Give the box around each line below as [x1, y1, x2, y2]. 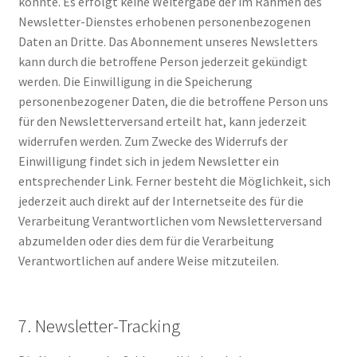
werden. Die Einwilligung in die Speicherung [18, 73, 253, 89]
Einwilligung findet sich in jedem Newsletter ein [18, 152, 279, 169]
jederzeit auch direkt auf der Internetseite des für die [18, 192, 304, 209]
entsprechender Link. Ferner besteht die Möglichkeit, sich [18, 172, 331, 189]
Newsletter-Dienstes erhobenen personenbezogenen [18, 13, 311, 29]
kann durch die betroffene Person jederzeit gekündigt [18, 53, 308, 69]
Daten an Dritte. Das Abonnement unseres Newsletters [18, 33, 318, 49]
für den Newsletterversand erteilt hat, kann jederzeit [18, 112, 307, 129]
